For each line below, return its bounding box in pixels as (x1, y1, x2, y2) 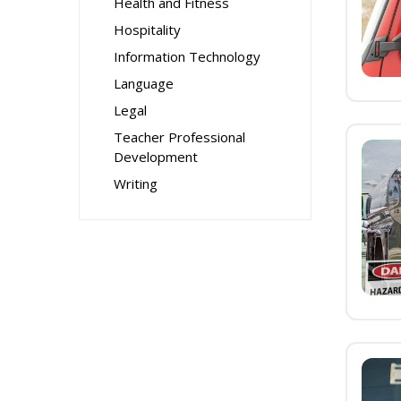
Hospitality (114, 21, 181, 38)
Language (114, 74, 174, 92)
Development (114, 148, 198, 166)
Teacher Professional (114, 128, 245, 146)
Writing (114, 175, 158, 192)
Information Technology (114, 47, 260, 65)
